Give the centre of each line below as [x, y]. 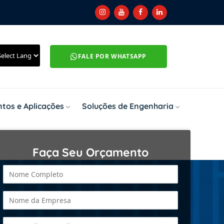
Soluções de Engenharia [128, 106]
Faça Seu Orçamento [90, 152]
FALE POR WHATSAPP [112, 56]
